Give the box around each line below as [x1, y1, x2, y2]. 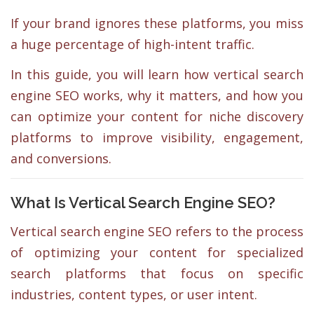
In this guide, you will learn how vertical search [11, 66, 303, 83]
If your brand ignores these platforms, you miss [11, 14, 303, 32]
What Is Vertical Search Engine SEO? [11, 193, 275, 212]
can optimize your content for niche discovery [11, 108, 303, 125]
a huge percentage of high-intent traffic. [11, 35, 254, 53]
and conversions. [11, 150, 111, 167]
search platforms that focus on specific [11, 265, 303, 282]
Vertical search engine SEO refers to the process [11, 223, 303, 240]
